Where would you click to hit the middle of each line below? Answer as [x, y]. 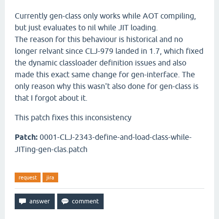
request [28, 177]
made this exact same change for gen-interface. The [105, 74]
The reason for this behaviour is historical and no [99, 39]
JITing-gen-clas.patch [51, 149]
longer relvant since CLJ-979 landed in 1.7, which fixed [109, 51]
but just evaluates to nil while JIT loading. [86, 27]
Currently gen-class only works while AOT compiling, [105, 16]
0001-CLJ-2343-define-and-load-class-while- [115, 137]
